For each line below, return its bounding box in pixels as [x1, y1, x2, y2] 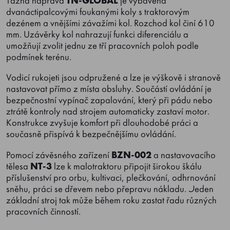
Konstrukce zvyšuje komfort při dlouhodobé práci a [6, 117, 198, 129]
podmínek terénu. [6, 50, 71, 63]
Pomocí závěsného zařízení [6, 148, 111, 161]
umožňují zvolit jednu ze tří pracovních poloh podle [6, 39, 199, 52]
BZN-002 [111, 148, 151, 161]
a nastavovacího [151, 148, 216, 161]
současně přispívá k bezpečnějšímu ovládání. [6, 128, 176, 141]
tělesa [6, 160, 30, 172]
